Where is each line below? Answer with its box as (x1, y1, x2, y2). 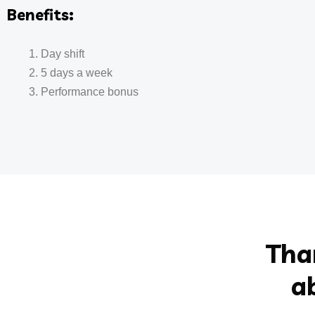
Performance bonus (41, 86, 139, 98)
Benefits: (7, 5, 74, 25)
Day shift (41, 48, 84, 60)
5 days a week (41, 67, 112, 79)
